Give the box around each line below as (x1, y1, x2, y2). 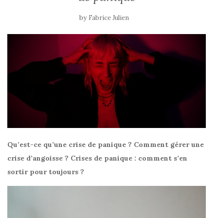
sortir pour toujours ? (7, 167, 84, 176)
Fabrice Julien (89, 14, 129, 22)
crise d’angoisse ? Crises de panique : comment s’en (7, 153, 187, 163)
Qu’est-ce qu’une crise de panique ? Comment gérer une (7, 140, 204, 149)
